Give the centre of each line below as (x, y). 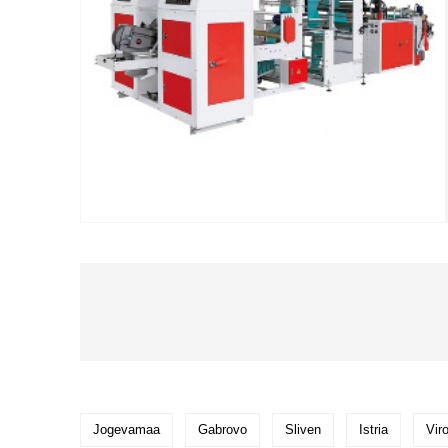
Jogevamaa (126, 430)
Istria (373, 430)
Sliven (303, 430)
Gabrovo (222, 430)
